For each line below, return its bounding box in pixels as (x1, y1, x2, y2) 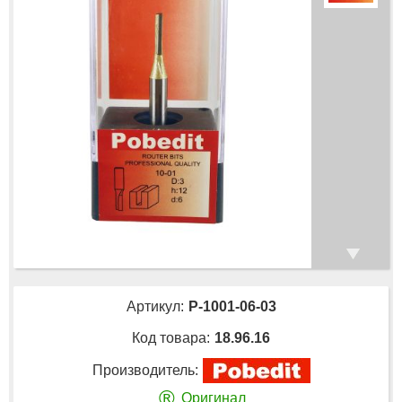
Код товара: (132, 329, 210, 345)
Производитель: (92, 362, 198, 378)
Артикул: (126, 298, 184, 314)
